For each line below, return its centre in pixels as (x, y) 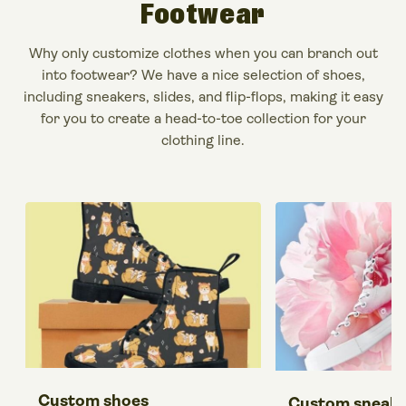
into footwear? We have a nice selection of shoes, (203, 75)
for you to (74, 119)
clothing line (201, 140)
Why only (60, 53)
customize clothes (151, 53)
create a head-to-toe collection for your (237, 119)
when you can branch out (294, 53)
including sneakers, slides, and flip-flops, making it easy (203, 97)
